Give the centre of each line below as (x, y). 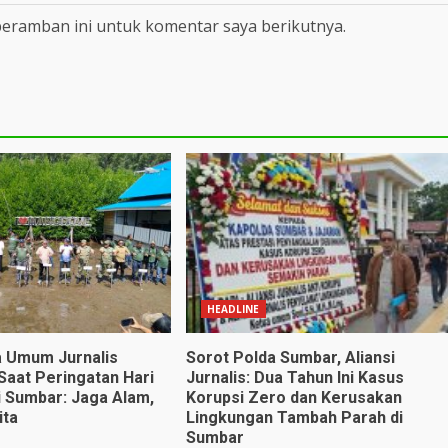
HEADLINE (233, 308)
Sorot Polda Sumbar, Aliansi (290, 357)
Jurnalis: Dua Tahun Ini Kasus (294, 377)
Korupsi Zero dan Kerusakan (293, 397)
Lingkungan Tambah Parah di (294, 417)
